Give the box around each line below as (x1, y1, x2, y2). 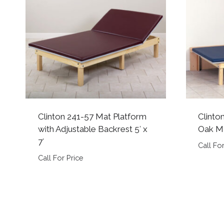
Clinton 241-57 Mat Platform (37, 111, 146, 121)
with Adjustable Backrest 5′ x (37, 123, 147, 134)
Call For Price (37, 153, 83, 162)
